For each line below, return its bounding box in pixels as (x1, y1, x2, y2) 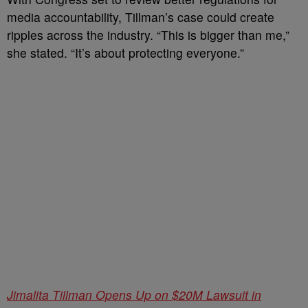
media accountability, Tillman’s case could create (7, 8, 274, 25)
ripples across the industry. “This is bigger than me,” (7, 26, 289, 43)
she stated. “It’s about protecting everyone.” (7, 44, 244, 61)
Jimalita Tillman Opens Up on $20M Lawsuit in (7, 286, 261, 303)
